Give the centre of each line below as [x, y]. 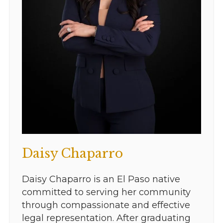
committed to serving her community [106, 192]
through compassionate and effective [106, 205]
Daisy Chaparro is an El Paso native [101, 179]
